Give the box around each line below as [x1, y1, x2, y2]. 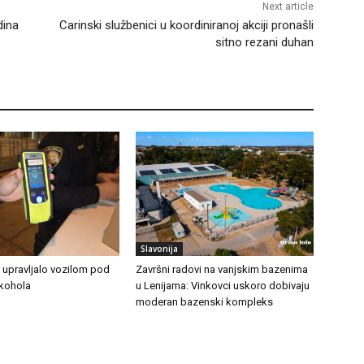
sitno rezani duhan [214, 34, 314, 50]
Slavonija [141, 242, 179, 254]
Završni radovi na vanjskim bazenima [136, 262, 309, 275]
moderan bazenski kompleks [136, 295, 274, 308]
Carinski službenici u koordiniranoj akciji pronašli [58, 17, 314, 32]
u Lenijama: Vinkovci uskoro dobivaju [136, 279, 310, 292]
